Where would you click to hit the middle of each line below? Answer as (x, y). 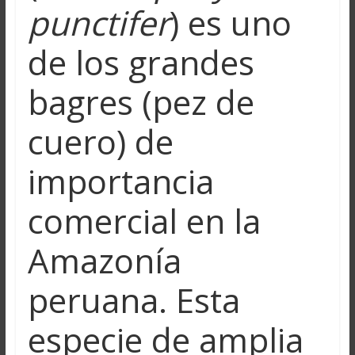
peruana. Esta (134, 300)
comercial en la (144, 220)
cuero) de (100, 141)
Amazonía (104, 260)
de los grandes (141, 62)
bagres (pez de (141, 101)
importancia (120, 181)
